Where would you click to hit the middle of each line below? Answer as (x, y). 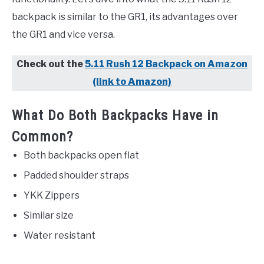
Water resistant (60, 236)
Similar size (49, 216)
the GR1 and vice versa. (63, 35)
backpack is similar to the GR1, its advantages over (125, 17)
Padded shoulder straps (76, 176)
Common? (42, 137)
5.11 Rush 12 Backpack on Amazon (166, 64)
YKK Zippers (52, 196)
